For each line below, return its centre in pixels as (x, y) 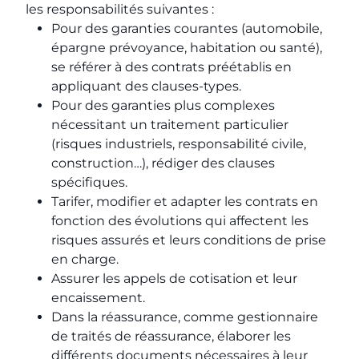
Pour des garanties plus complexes (163, 105)
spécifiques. (89, 182)
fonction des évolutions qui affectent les (180, 221)
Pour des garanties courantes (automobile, (187, 28)
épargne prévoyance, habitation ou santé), (187, 48)
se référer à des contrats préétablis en (171, 67)
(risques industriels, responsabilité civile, (179, 144)
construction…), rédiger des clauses (163, 163)
